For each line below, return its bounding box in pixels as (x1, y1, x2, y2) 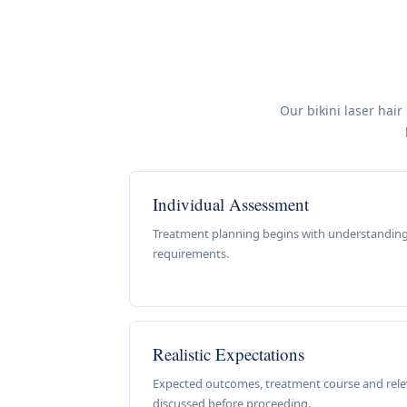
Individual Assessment (153, 193, 309, 215)
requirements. (153, 245, 229, 262)
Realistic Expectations (153, 342, 304, 365)
